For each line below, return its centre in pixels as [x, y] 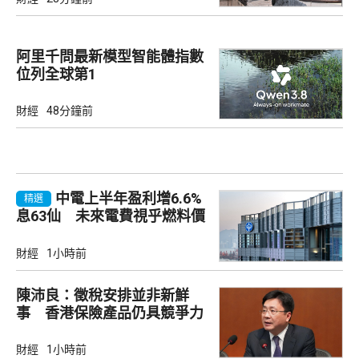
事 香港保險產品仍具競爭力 [110, 313]
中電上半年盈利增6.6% [129, 199]
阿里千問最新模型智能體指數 [110, 57]
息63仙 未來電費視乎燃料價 [111, 216]
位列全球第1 [56, 75]
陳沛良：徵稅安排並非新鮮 [103, 295]
